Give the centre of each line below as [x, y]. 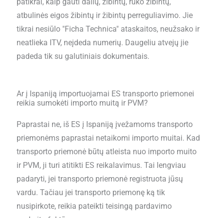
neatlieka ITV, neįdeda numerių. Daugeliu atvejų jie [102, 43]
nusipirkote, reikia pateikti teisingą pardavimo [94, 207]
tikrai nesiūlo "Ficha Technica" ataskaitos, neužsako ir [108, 29]
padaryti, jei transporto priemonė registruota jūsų [100, 179]
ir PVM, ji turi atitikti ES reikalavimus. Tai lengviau [101, 166]
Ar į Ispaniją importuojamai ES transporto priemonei [105, 94]
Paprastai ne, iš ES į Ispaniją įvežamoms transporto [104, 125]
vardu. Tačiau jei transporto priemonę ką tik [91, 193]
